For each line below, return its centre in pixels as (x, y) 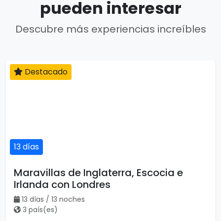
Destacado (45, 72)
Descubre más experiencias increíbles (110, 29)
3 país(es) (40, 210)
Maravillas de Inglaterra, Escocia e (98, 173)
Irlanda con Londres (62, 184)
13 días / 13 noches (53, 199)
